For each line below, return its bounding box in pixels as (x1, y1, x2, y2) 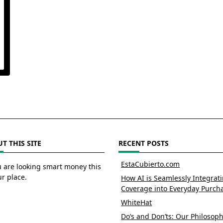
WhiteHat (121, 197, 152, 207)
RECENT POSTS (118, 138, 169, 148)
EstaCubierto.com (121, 159, 180, 169)
